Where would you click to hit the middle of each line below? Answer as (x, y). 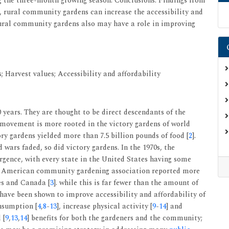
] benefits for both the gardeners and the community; (115, 218)
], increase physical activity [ (105, 206)
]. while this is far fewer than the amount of (126, 183)
